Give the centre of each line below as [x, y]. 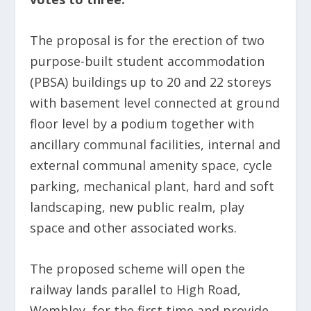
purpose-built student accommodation [147, 61]
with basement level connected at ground [154, 103]
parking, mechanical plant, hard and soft [152, 186]
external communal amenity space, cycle [151, 166]
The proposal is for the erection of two [147, 41]
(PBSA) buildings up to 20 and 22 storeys [150, 82]
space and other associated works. [133, 228]
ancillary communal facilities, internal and [155, 145]
